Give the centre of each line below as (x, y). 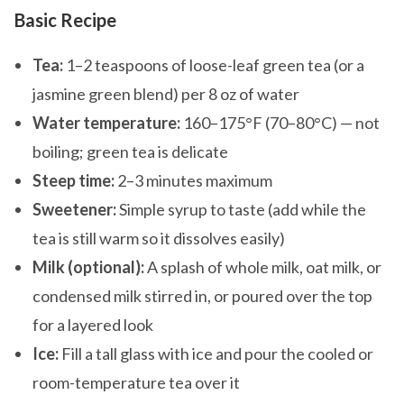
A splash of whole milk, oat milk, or (263, 267)
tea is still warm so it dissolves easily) (159, 239)
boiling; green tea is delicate (130, 152)
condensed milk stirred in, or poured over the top (202, 296)
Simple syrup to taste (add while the (241, 210)
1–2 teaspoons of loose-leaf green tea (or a (214, 65)
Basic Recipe (65, 20)
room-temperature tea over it (136, 383)
